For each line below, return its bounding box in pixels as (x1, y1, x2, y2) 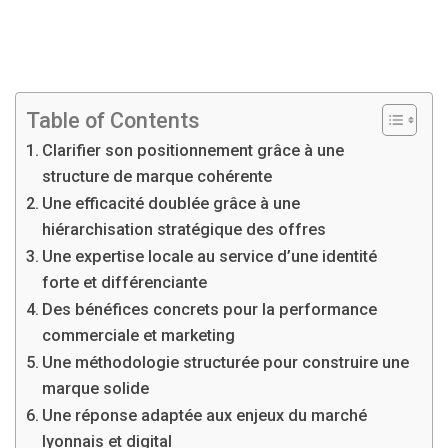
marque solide (42, 379, 150, 398)
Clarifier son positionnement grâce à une (42, 141, 345, 160)
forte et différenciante (42, 273, 208, 292)
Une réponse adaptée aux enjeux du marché (42, 406, 368, 425)
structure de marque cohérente (42, 167, 273, 186)
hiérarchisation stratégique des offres (42, 220, 327, 239)
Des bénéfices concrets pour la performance (42, 300, 378, 319)
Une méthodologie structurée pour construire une (42, 353, 410, 372)
